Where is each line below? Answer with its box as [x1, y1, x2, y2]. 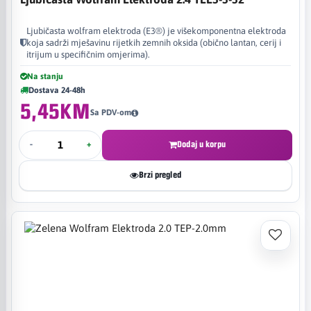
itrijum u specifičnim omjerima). [26, 49, 150, 60]
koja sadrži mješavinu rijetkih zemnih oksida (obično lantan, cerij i [26, 37, 281, 48]
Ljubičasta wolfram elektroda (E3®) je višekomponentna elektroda [26, 25, 286, 36]
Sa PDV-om [90, 108, 131, 117]
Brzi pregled [139, 170, 181, 180]
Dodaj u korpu [177, 140, 226, 149]
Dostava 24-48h [28, 85, 85, 95]
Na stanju [27, 71, 63, 81]
